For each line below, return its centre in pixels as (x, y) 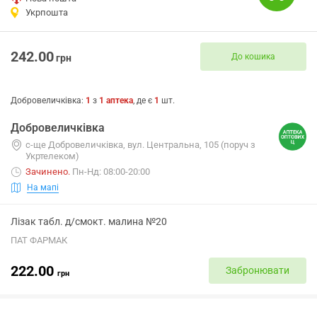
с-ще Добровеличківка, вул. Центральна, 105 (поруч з (140, 145)
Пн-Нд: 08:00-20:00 (111, 172)
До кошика (253, 56)
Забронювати (258, 270)
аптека (120, 100)
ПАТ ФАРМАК (39, 240)
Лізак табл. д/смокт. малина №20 (89, 221)
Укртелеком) (52, 156)
